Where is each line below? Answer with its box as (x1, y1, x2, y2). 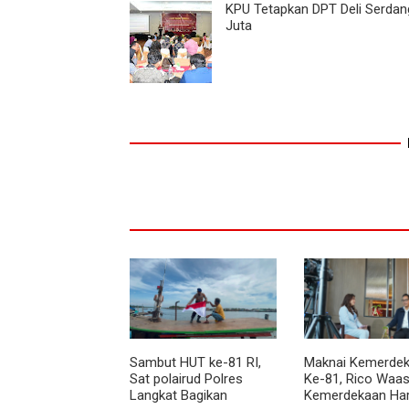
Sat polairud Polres (130, 370, 243, 387)
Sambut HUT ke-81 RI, (130, 353, 261, 371)
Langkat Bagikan (130, 386, 227, 404)
